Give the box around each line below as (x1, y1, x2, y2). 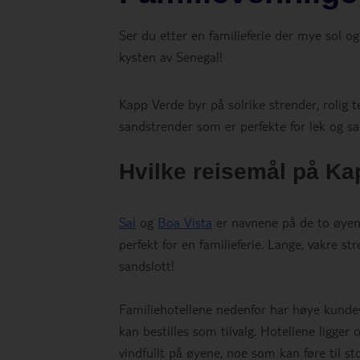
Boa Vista (157, 214, 212, 231)
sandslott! (119, 257, 174, 274)
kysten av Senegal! (119, 48, 223, 65)
